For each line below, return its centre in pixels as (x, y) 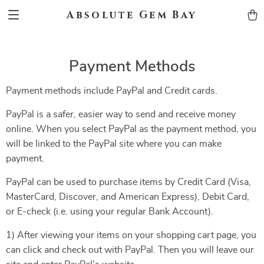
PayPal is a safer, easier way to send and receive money (121, 114)
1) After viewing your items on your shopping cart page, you (131, 235)
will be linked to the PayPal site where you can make (114, 144)
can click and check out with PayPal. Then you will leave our (130, 250)
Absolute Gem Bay (132, 15)
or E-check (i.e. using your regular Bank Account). (110, 212)
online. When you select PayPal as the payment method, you (131, 129)
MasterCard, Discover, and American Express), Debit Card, (128, 197)
